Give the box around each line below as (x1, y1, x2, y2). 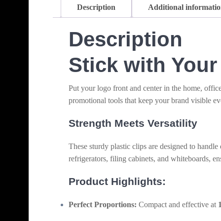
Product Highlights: (69, 175, 166, 187)
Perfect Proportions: (69, 200, 137, 209)
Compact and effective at (137, 200, 218, 209)
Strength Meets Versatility (69, 117, 197, 129)
